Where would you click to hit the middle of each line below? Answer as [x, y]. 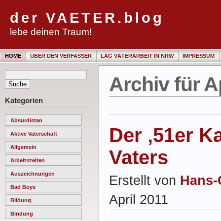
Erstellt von [145, 180]
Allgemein [23, 147]
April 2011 [139, 200]
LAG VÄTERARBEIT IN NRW [137, 56]
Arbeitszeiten [28, 160]
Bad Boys [23, 187]
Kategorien [24, 100]
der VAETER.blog [87, 18]
